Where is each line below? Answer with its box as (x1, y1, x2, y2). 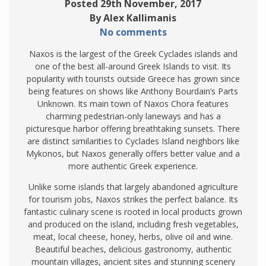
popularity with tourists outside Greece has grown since (26, 72, 240, 84)
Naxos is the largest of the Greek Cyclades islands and (28, 47, 237, 59)
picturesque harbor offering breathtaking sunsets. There (26, 122, 240, 134)
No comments (99, 25, 167, 39)
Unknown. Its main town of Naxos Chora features (37, 97, 229, 109)
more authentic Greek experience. (68, 160, 198, 172)
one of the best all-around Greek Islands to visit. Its (35, 60, 231, 72)
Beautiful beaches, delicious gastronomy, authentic (34, 243, 232, 255)
